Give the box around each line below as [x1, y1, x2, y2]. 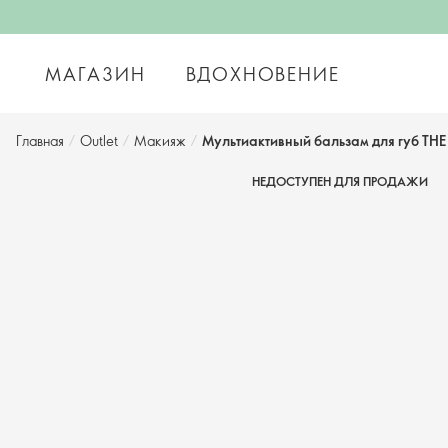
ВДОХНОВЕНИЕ [185, 61, 340, 86]
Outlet [80, 131, 118, 150]
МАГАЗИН [45, 61, 146, 86]
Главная [16, 131, 64, 150]
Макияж [134, 131, 186, 150]
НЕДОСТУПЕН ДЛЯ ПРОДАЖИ [252, 173, 428, 189]
